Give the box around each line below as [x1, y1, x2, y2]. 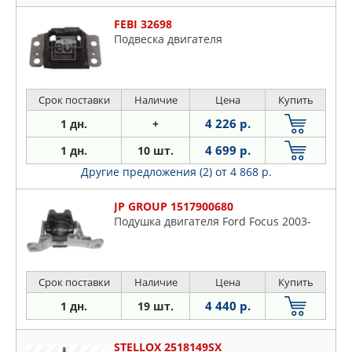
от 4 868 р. [214, 164, 272, 180]
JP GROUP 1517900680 [114, 199, 233, 214]
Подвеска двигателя [114, 31, 222, 47]
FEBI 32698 [114, 16, 172, 32]
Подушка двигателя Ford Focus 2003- [114, 214, 311, 229]
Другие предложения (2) [80, 164, 215, 180]
